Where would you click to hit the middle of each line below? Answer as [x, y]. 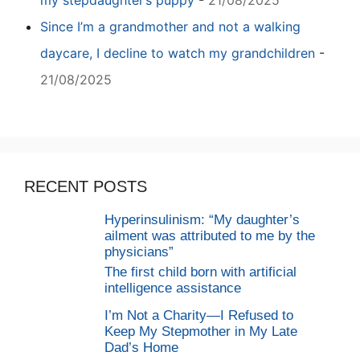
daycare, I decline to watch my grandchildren [178, 53]
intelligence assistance [173, 288]
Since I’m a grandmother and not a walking [170, 27]
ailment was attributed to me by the [210, 236]
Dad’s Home [141, 348]
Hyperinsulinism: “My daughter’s [202, 220]
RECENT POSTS [86, 187]
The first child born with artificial [200, 272]
